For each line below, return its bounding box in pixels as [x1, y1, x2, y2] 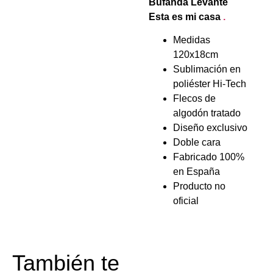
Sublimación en [173, 64, 241, 75]
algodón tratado [173, 108, 241, 119]
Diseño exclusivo [173, 122, 247, 133]
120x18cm [173, 49, 218, 60]
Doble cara [173, 137, 221, 148]
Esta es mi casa [149, 11, 223, 22]
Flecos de [173, 93, 216, 104]
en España [173, 166, 220, 177]
